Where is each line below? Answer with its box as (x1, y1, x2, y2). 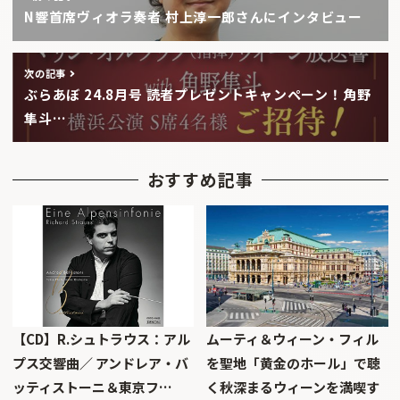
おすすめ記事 (146, 167, 254, 192)
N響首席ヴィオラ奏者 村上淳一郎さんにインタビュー (24, 7, 362, 27)
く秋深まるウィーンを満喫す (205, 377, 379, 396)
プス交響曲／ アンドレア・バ (12, 353, 188, 372)
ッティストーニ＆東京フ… (12, 377, 172, 396)
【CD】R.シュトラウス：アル (12, 329, 190, 348)
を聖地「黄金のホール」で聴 (205, 353, 380, 372)
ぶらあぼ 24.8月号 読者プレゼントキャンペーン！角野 (24, 84, 371, 104)
